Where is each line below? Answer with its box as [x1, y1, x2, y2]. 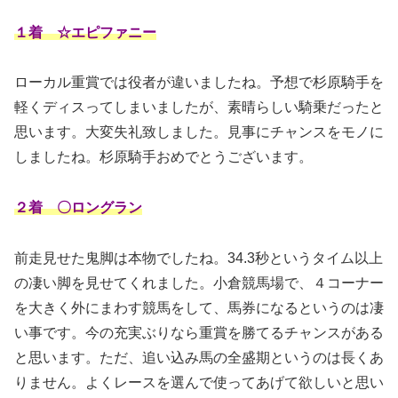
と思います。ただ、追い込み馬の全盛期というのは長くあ [14, 350, 384, 365]
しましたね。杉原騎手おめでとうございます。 [14, 149, 313, 165]
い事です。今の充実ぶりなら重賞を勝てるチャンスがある [14, 325, 384, 340]
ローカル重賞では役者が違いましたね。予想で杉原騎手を [14, 75, 384, 91]
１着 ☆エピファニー [14, 24, 156, 40]
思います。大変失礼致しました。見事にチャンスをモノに [14, 124, 384, 140]
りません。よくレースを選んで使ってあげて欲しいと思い [14, 375, 384, 390]
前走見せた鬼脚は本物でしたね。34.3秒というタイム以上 [14, 251, 383, 266]
